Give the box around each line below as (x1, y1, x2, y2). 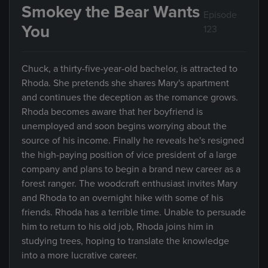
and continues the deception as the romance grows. (22, 92, 238, 103)
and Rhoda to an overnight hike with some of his (22, 192, 223, 204)
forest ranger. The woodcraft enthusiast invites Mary (22, 178, 237, 190)
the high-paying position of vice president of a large (22, 149, 237, 161)
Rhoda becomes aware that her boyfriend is (22, 106, 203, 118)
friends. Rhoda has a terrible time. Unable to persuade (22, 206, 246, 218)
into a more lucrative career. (22, 249, 138, 261)
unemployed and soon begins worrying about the (22, 120, 227, 132)
